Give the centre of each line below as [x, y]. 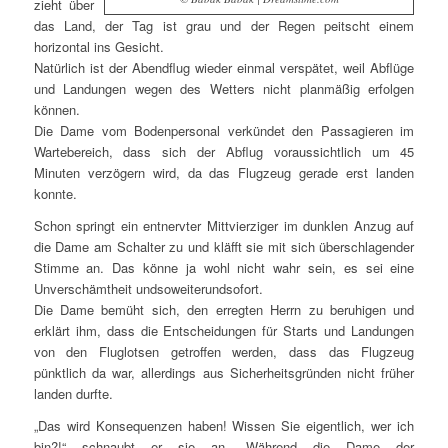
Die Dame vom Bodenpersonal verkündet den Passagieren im [224, 131]
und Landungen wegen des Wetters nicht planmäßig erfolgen [224, 89]
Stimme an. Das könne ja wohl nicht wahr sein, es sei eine [224, 268]
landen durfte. [73, 394]
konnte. [55, 194]
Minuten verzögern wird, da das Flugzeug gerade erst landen [224, 173]
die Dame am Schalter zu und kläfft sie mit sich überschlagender [224, 247]
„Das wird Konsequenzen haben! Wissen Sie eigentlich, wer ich [224, 426]
